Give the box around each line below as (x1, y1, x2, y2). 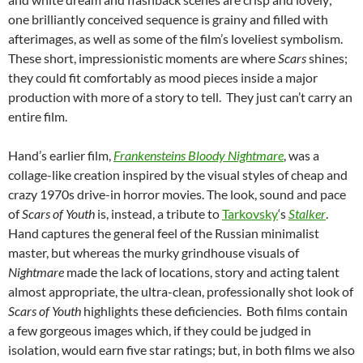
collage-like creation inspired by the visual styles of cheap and (8, 166, 348, 182)
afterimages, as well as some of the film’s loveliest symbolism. (8, 30, 345, 46)
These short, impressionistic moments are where (8, 49, 278, 66)
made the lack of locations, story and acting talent (64, 263, 340, 280)
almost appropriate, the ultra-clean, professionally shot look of (8, 283, 353, 299)
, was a (284, 147, 319, 163)
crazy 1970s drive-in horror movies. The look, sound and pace (8, 186, 346, 202)
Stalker (288, 205, 326, 221)
